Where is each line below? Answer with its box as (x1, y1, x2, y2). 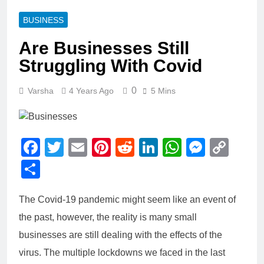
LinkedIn (158, 137, 230, 159)
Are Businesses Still (19, 38, 189, 58)
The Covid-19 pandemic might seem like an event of (19, 194, 236, 205)
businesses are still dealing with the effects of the (19, 230, 222, 240)
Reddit (134, 137, 189, 159)
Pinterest (111, 137, 186, 159)
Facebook (40, 137, 124, 159)
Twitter (64, 137, 120, 159)
